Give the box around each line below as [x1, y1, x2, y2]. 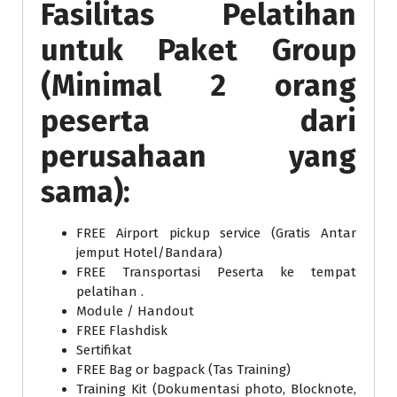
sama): [41, 173, 130, 210]
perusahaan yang [41, 137, 356, 175]
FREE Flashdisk [76, 322, 167, 339]
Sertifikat [76, 341, 132, 358]
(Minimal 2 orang [41, 66, 356, 104]
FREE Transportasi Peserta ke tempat [76, 263, 356, 280]
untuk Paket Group [41, 31, 356, 68]
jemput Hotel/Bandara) [76, 244, 222, 261]
